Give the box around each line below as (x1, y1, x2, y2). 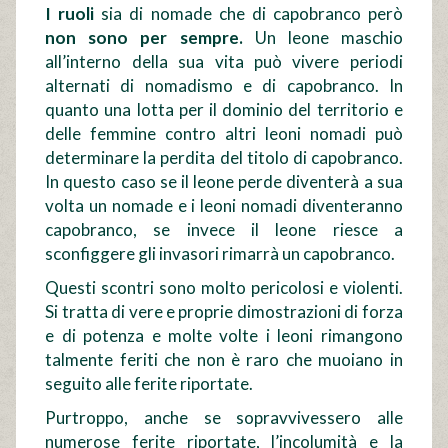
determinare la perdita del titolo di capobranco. (45, 147, 403, 169)
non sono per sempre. (45, 27, 243, 49)
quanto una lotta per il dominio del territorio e (45, 99, 403, 121)
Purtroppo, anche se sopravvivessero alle (45, 407, 403, 429)
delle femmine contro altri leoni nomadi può (45, 123, 403, 145)
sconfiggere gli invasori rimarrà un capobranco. (45, 243, 396, 265)
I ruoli (45, 3, 95, 25)
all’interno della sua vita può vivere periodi (45, 51, 403, 73)
